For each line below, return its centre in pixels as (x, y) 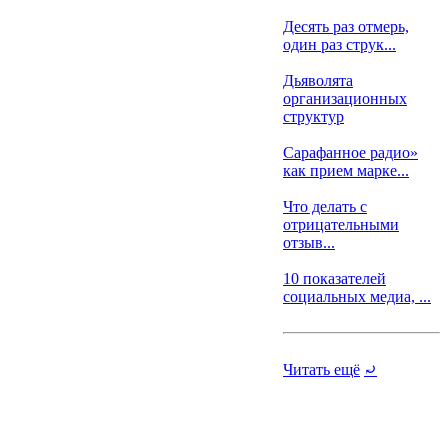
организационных (345, 98)
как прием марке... (346, 170)
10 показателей (334, 278)
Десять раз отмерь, (346, 26)
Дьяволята (318, 80)
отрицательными (341, 224)
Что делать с (325, 206)
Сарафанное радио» (350, 152)
